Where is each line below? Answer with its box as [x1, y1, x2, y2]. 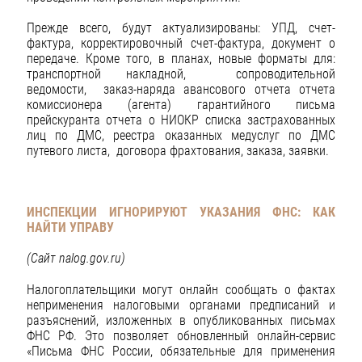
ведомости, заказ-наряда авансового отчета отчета [27, 81, 335, 97]
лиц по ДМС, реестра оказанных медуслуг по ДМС [27, 127, 335, 143]
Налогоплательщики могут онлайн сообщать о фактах [27, 281, 335, 297]
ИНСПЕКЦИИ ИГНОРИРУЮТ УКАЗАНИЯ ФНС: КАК [27, 204, 335, 221]
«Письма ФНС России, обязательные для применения [27, 343, 335, 359]
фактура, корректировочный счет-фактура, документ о [27, 35, 335, 51]
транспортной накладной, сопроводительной [27, 65, 335, 82]
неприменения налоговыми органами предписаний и [27, 297, 335, 313]
